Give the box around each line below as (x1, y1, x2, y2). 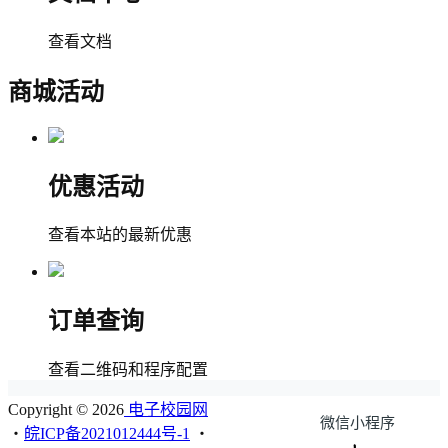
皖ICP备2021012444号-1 (24, 425, 190, 443)
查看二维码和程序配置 (48, 361, 208, 379)
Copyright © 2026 (8, 401, 124, 419)
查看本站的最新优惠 (48, 226, 192, 244)
